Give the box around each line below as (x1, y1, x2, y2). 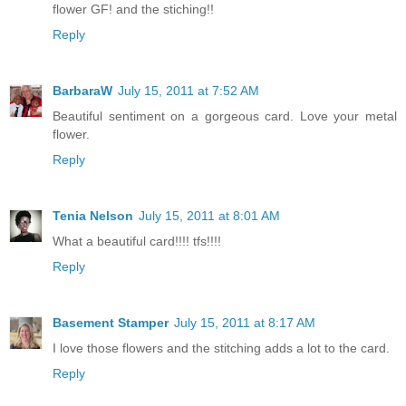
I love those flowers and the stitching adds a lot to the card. (53, 340, 390, 355)
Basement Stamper (53, 314, 169, 330)
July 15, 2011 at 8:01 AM (139, 208, 280, 223)
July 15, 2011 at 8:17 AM (174, 314, 315, 330)
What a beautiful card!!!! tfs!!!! (53, 233, 221, 248)
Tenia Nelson (53, 208, 133, 223)
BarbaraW (53, 82, 112, 98)
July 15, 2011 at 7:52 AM (118, 82, 259, 98)
